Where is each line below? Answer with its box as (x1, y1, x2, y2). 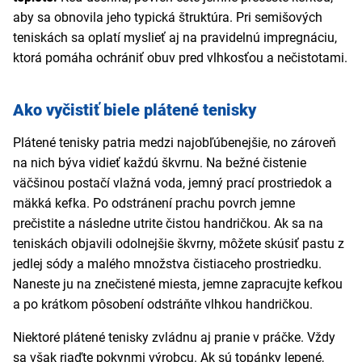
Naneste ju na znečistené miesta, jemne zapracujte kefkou (13, 276, 343, 293)
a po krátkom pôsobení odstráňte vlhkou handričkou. (13, 297, 313, 313)
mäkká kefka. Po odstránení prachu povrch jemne (13, 196, 295, 212)
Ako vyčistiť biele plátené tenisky (13, 100, 256, 120)
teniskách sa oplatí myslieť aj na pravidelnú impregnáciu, (13, 30, 337, 46)
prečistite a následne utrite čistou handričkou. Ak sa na (13, 216, 323, 232)
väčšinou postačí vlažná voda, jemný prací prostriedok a (13, 175, 332, 192)
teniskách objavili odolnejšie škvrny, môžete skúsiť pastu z (13, 236, 344, 252)
